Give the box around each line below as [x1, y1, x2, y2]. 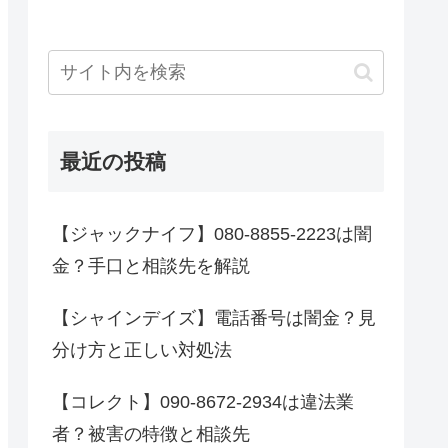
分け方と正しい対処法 [52, 340, 232, 361]
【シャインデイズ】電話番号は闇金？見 [52, 308, 376, 329]
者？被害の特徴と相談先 [52, 424, 250, 445]
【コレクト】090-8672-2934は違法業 [52, 392, 354, 413]
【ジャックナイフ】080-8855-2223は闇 [52, 224, 372, 245]
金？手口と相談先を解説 [52, 256, 250, 277]
